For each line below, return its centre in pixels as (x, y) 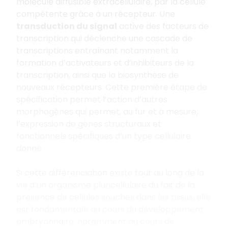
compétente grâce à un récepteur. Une (96, 14)
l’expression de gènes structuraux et (89, 124)
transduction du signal (67, 26)
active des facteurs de (163, 26)
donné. (30, 148)
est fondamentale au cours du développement (110, 209)
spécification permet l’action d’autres (92, 99)
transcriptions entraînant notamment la (97, 50)
